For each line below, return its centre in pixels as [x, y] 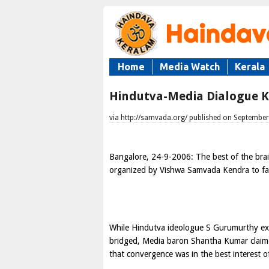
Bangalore [128, 157]
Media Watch [190, 67]
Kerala [250, 67]
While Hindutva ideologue [158, 228]
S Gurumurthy [232, 228]
